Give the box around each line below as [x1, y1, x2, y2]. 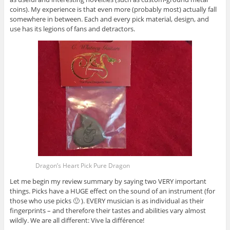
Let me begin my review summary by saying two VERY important [9, 177, 206, 186]
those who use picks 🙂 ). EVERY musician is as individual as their [9, 196, 204, 206]
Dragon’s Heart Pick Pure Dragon [35, 161, 130, 170]
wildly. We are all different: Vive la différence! [9, 216, 144, 225]
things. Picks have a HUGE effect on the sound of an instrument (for [9, 186, 215, 196]
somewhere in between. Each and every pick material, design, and [9, 14, 209, 24]
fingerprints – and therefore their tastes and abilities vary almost [9, 206, 206, 216]
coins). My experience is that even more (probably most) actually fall [9, 5, 217, 14]
